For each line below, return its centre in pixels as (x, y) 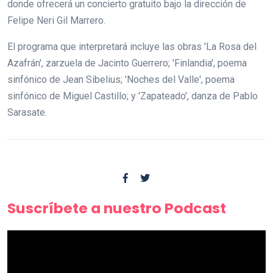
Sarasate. (27, 112)
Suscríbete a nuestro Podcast (117, 208)
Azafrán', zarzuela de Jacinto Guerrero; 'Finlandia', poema (127, 63)
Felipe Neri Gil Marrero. (56, 20)
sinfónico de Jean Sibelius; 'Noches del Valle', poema (121, 79)
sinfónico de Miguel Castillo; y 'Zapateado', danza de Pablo (133, 96)
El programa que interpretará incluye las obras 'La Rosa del (132, 46)
